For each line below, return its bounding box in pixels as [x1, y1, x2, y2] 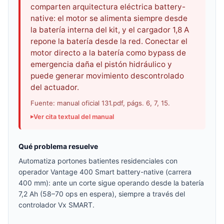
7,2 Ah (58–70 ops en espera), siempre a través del [18, 189, 185, 198]
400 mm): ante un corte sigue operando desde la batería [18, 178, 204, 187]
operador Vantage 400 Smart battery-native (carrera [18, 167, 191, 176]
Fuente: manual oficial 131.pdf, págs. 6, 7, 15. [30, 99, 170, 107]
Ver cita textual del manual [33, 112, 114, 120]
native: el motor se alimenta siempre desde [30, 13, 187, 23]
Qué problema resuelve [18, 141, 98, 150]
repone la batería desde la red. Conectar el [30, 36, 187, 46]
